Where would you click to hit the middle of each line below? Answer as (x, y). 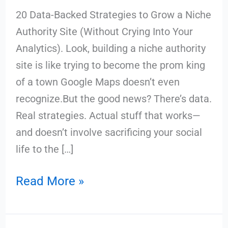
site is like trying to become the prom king (110, 65)
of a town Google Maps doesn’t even (97, 82)
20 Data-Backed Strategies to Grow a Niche (113, 15)
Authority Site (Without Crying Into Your (104, 31)
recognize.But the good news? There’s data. (113, 98)
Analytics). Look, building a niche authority (110, 48)
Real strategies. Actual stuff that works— (108, 115)
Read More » (50, 181)
